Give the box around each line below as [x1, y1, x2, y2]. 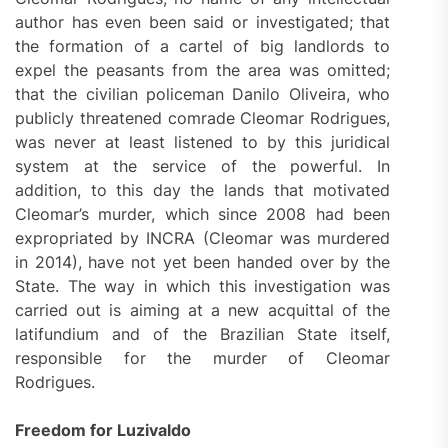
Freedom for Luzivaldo [15, 420, 191, 441]
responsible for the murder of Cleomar [15, 348, 391, 369]
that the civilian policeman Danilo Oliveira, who [15, 84, 391, 105]
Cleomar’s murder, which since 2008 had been [15, 204, 391, 225]
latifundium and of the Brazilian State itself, [15, 324, 391, 345]
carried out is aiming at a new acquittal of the [15, 300, 391, 321]
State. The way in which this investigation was [15, 276, 391, 297]
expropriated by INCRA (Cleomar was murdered [15, 228, 391, 249]
